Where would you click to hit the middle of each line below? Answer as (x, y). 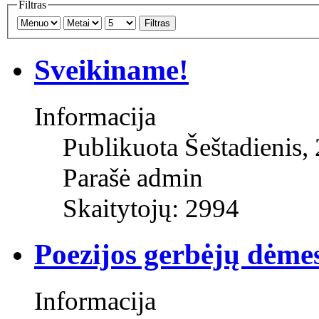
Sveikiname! (111, 70)
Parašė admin (133, 177)
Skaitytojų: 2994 (151, 208)
